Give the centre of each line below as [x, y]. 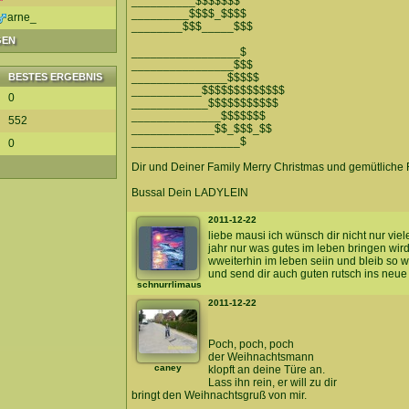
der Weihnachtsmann [261, 357]
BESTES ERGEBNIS [55, 77]
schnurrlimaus [169, 284]
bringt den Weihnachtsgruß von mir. [219, 395]
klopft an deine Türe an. [267, 370]
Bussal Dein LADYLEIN [190, 193]
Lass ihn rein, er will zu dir [273, 383]
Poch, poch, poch [251, 344]
